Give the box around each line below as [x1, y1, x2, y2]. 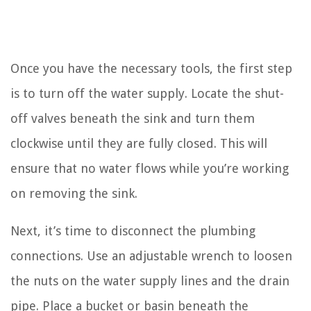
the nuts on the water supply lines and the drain [10, 273, 289, 288]
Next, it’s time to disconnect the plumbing [10, 223, 255, 238]
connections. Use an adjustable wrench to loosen [10, 248, 292, 263]
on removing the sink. [10, 185, 137, 201]
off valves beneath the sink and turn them [10, 110, 255, 126]
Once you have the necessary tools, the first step [10, 60, 292, 76]
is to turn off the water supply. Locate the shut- [10, 85, 284, 101]
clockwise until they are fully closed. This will [10, 135, 267, 151]
